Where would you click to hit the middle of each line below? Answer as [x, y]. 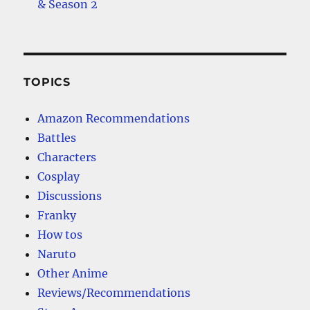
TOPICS [47, 82]
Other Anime [73, 274]
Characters [67, 157]
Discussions [70, 196]
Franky [57, 216]
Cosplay [59, 177]
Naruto [57, 254]
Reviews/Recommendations [114, 293]
